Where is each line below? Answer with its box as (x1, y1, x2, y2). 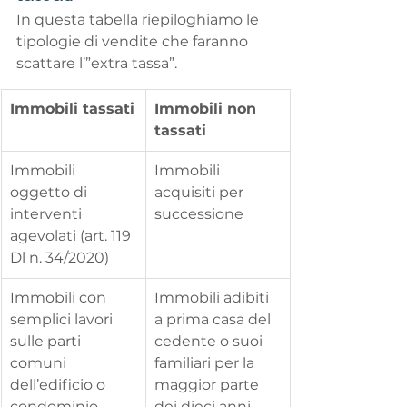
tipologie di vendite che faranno (16, 33, 252, 51)
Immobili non (154, 100, 261, 118)
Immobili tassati (10, 100, 134, 118)
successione (154, 205, 243, 223)
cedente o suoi (154, 333, 266, 351)
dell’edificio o (10, 376, 109, 394)
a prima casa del (154, 311, 274, 329)
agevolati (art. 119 (10, 227, 134, 245)
